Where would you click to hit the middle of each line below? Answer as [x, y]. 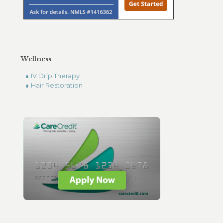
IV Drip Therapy [55, 76]
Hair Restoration [57, 85]
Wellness [36, 59]
